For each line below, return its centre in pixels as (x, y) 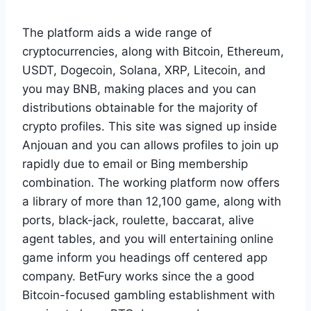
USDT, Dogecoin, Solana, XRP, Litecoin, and (144, 70)
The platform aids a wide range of (117, 32)
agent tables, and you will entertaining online (148, 238)
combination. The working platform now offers (151, 182)
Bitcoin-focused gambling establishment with (149, 295)
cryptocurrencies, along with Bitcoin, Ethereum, (153, 51)
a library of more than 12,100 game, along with (152, 201)
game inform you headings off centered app (145, 257)
